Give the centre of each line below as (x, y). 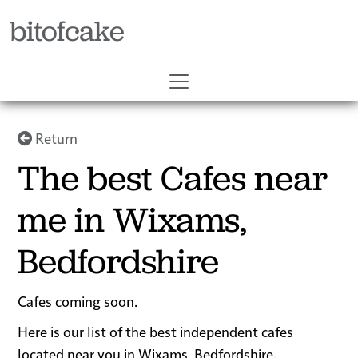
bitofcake (67, 31)
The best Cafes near (173, 179)
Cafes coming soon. (78, 301)
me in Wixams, (133, 220)
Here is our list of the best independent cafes (156, 332)
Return (55, 138)
